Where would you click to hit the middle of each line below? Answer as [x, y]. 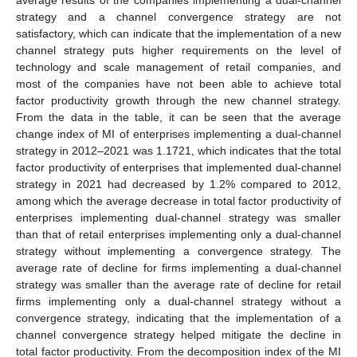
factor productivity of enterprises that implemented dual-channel [178, 168]
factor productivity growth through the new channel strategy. [178, 101]
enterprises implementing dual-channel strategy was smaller [178, 218]
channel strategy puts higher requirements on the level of [178, 51]
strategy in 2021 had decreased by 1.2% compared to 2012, [178, 184]
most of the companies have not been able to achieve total [178, 84]
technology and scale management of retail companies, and [178, 67]
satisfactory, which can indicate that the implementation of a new [178, 34]
